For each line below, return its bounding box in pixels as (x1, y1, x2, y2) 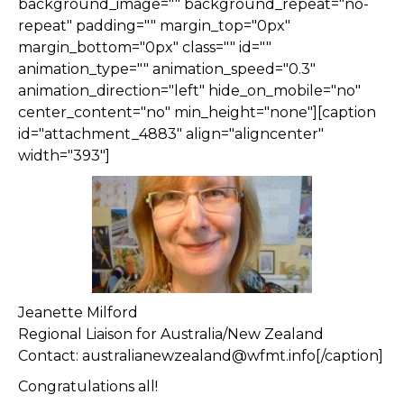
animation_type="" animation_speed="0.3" (18, 60, 316, 78)
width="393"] (18, 147, 110, 164)
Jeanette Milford (18, 304, 138, 321)
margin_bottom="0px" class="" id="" (18, 39, 271, 56)
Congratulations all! (18, 378, 158, 395)
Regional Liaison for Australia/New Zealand (18, 326, 324, 343)
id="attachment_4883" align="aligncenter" (18, 125, 324, 142)
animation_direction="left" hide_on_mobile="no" (18, 82, 361, 99)
